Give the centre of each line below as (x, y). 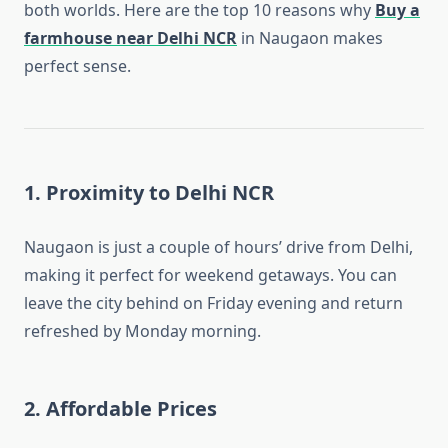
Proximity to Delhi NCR (160, 193)
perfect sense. (77, 66)
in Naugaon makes (310, 38)
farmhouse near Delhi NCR (130, 38)
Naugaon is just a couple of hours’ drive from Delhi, (218, 247)
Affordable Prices (131, 409)
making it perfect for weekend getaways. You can (210, 275)
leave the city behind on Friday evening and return (213, 303)
